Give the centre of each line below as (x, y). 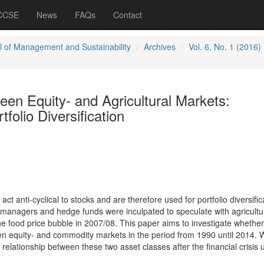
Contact (128, 15)
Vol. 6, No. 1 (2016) (225, 47)
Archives (159, 47)
